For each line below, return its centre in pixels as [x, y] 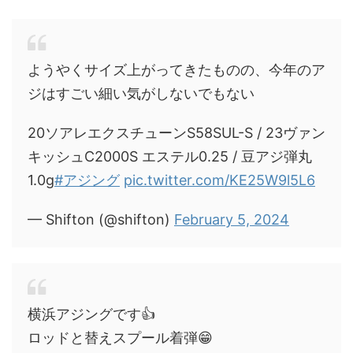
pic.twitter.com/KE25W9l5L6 [219, 180]
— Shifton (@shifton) [101, 219]
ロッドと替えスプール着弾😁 [120, 337]
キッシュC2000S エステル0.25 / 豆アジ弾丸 [170, 156]
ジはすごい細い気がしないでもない [141, 93]
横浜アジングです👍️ [91, 314]
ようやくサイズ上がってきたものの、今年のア [176, 69]
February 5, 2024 [232, 219]
